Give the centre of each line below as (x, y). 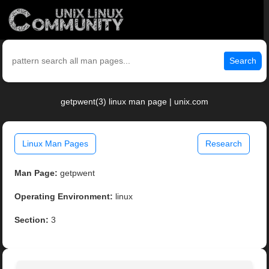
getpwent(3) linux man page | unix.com (134, 102)
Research (223, 144)
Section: (32, 220)
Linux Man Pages (56, 144)
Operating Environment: (64, 197)
